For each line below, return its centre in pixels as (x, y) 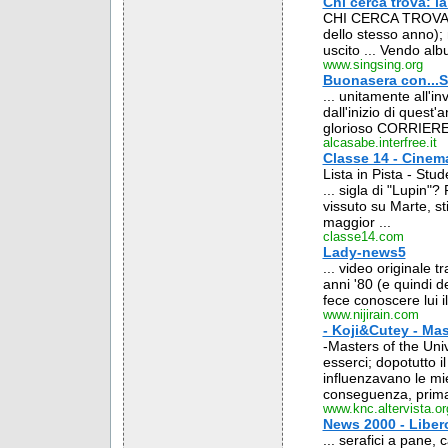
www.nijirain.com (370, 315)
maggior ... (356, 222)
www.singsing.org (372, 65)
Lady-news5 (364, 252)
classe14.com (363, 237)
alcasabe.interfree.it (379, 143)
